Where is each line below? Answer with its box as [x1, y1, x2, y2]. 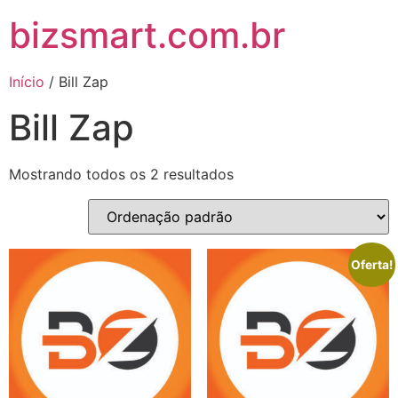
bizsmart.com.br [9, 13, 285, 57]
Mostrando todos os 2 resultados [9, 165, 234, 183]
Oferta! [351, 257, 394, 272]
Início [9, 73, 44, 91]
